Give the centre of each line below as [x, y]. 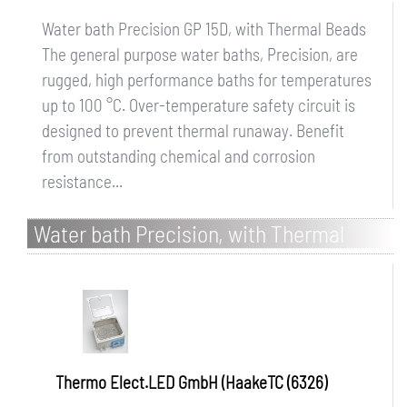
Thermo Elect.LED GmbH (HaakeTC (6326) [191, 382]
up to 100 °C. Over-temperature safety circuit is [199, 105]
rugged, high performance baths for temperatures [207, 79]
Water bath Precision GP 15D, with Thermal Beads [204, 29]
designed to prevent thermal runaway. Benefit [193, 130]
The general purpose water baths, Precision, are [200, 54]
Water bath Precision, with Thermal [189, 233]
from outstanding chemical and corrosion [179, 156]
